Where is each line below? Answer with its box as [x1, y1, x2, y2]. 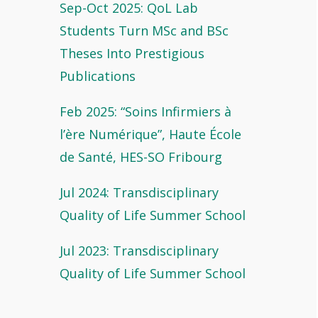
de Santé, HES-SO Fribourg [59, 148, 222, 165]
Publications [59, 67, 136, 84]
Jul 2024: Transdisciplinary [59, 184, 219, 201]
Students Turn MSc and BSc [59, 22, 229, 39]
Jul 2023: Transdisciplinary [59, 242, 219, 259]
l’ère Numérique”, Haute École [59, 126, 241, 143]
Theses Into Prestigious [59, 45, 204, 62]
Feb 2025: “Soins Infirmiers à [59, 103, 231, 120]
